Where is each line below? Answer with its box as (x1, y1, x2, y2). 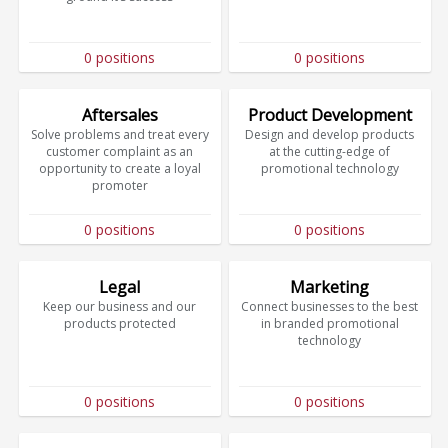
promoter (91, 177, 148, 195)
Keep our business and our (43, 297, 197, 315)
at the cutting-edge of (269, 143, 391, 161)
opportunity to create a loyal (38, 160, 201, 178)
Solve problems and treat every (30, 126, 209, 144)
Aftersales (81, 104, 158, 127)
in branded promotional (260, 314, 399, 332)
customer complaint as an (46, 143, 194, 161)
